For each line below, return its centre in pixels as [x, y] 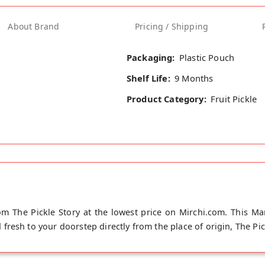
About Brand [34, 27]
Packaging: [151, 57]
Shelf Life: [148, 78]
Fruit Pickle [234, 99]
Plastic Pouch [207, 57]
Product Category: [167, 99]
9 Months [194, 78]
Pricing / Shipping [172, 27]
